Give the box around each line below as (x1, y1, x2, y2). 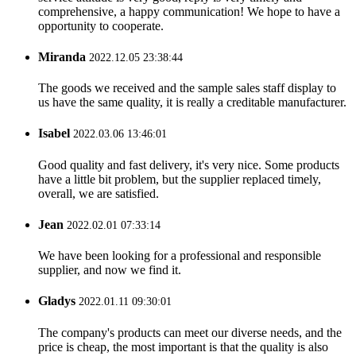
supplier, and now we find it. (38, 263, 181, 277)
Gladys (38, 294, 75, 308)
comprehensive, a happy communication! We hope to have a (38, 4, 340, 18)
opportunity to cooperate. (38, 18, 164, 33)
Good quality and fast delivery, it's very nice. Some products (38, 157, 339, 172)
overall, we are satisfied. (38, 186, 159, 200)
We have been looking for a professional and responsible (38, 249, 321, 263)
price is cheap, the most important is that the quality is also (38, 339, 328, 354)
